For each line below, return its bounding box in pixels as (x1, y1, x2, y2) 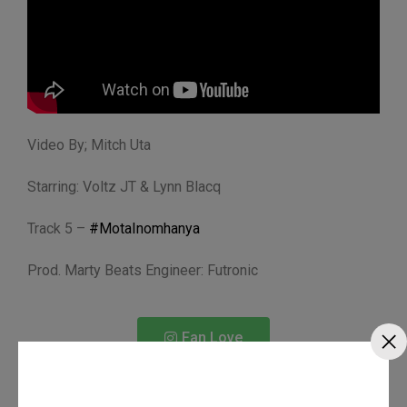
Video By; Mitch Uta (27, 136, 151, 154)
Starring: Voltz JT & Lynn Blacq (27, 178, 221, 196)
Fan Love (182, 329, 243, 347)
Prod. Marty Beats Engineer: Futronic (27, 262, 258, 280)
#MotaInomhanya (89, 220, 200, 238)
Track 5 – (27, 220, 89, 238)
